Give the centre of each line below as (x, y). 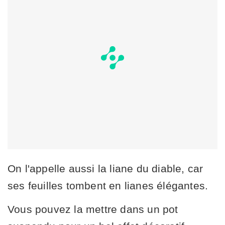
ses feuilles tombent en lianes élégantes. (108, 186)
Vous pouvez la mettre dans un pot (93, 209)
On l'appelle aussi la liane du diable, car (105, 169)
